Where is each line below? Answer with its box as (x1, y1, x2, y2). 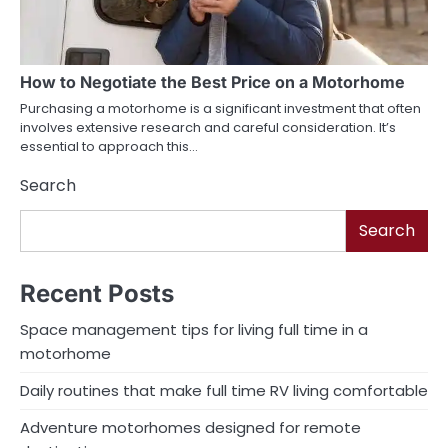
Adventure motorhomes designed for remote (20, 417, 361, 439)
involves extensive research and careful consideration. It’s (20, 118, 396, 138)
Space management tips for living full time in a (20, 319, 368, 341)
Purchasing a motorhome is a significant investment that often (20, 99, 421, 119)
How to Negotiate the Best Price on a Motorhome (20, 72, 405, 93)
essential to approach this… (20, 137, 198, 157)
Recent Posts (20, 279, 174, 309)
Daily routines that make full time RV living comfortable (20, 380, 428, 402)
